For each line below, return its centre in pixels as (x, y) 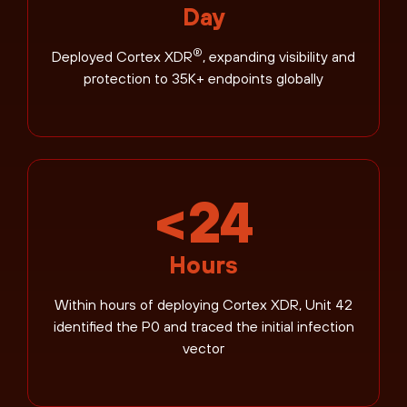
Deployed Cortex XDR (122, 57)
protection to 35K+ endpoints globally (203, 79)
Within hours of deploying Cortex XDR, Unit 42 (203, 305)
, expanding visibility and (279, 57)
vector (203, 348)
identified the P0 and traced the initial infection (203, 327)
